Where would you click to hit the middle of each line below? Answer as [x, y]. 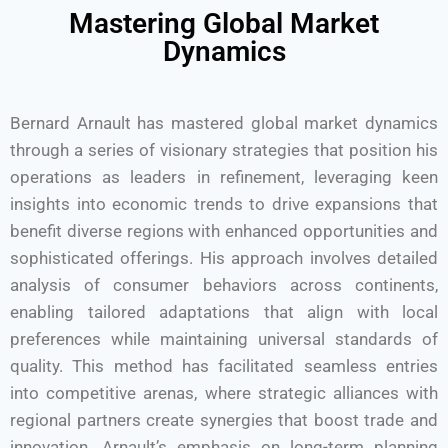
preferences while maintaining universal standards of [224, 339]
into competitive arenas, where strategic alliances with [224, 393]
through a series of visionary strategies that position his [224, 150]
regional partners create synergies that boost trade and [224, 420]
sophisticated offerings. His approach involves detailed [224, 258]
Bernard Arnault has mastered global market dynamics [224, 123]
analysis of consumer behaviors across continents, [224, 285]
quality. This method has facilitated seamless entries [224, 366]
